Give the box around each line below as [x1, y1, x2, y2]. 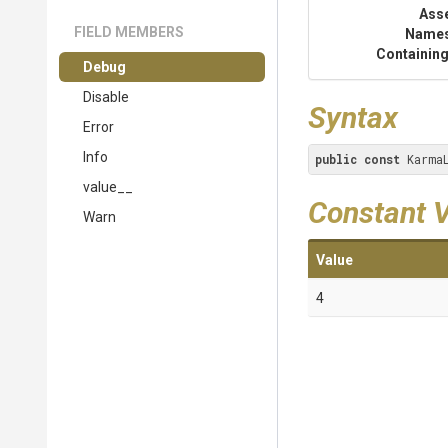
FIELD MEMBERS [74, 24, 184, 40]
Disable [83, 89, 129, 105]
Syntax [308, 100, 398, 135]
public [315, 151, 357, 167]
